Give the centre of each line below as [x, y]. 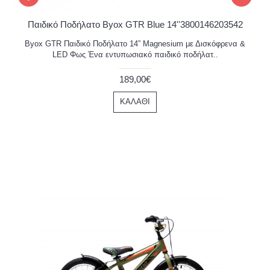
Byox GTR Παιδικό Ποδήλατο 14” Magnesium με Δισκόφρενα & [135, 44]
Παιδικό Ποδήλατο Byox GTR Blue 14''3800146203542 [135, 24]
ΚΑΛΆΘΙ [135, 102]
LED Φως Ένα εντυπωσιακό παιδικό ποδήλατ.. [135, 55]
